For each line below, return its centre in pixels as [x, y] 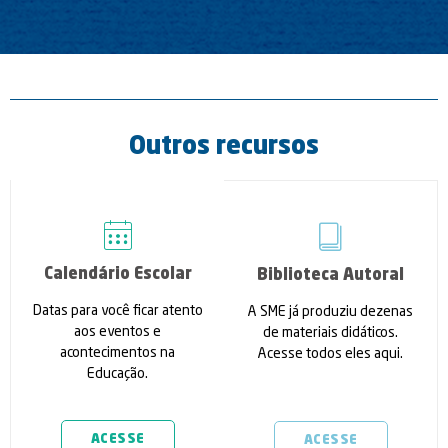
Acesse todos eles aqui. [330, 354]
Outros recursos [224, 148]
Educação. [117, 374]
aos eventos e [117, 332]
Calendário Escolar [117, 275]
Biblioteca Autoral [330, 276]
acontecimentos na [117, 353]
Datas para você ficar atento [117, 311]
